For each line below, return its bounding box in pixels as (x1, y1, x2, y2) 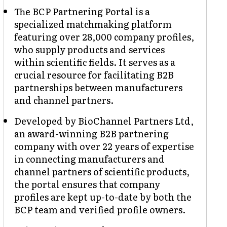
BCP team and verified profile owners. (14, 202, 185, 216)
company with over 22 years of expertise (14, 139, 194, 153)
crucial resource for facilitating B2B (14, 67, 174, 82)
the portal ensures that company (14, 177, 160, 191)
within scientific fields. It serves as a (14, 55, 175, 69)
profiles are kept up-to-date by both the (14, 190, 192, 204)
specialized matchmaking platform (14, 17, 172, 31)
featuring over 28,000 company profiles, (14, 29, 194, 44)
